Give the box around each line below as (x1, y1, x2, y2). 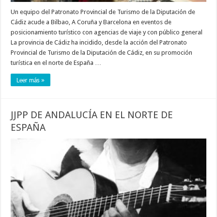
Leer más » (16, 76, 45, 84)
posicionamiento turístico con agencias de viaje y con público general (11, 29, 203, 36)
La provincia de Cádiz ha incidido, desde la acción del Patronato (11, 39, 187, 46)
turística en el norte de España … (11, 59, 102, 67)
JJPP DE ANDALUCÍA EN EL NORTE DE (11, 109, 173, 121)
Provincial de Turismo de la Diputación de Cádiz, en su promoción (11, 49, 193, 57)
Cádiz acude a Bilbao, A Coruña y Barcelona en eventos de (11, 18, 172, 26)
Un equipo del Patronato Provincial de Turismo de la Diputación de (11, 8, 196, 16)
